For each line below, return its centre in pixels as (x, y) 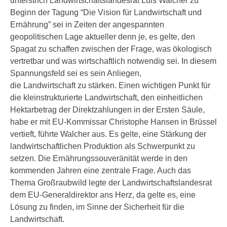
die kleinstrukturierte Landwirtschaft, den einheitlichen (106, 98)
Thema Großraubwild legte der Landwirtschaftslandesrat (111, 183)
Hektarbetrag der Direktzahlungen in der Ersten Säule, (107, 110)
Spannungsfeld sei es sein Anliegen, (76, 73)
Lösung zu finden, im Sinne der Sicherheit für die (97, 207)
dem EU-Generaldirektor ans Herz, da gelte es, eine (103, 195)
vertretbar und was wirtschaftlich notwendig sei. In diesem (113, 61)
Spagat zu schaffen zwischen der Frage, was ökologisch (111, 49)
